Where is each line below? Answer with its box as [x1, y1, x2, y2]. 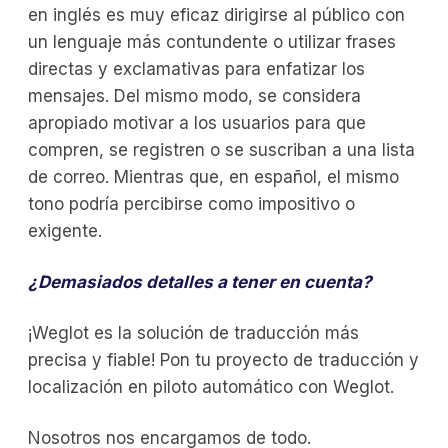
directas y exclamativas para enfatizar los [28, 58, 365, 79]
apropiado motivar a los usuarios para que [28, 112, 366, 133]
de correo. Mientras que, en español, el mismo [28, 166, 399, 187]
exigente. [28, 220, 102, 241]
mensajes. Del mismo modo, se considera [28, 85, 361, 106]
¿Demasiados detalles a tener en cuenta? [28, 271, 372, 292]
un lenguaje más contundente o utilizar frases [28, 31, 396, 52]
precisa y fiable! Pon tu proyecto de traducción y [28, 349, 419, 370]
